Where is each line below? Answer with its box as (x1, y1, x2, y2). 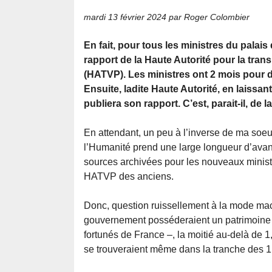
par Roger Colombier (166, 12, 250, 22)
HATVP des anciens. (84, 171, 174, 182)
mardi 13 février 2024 (84, 12, 166, 22)
